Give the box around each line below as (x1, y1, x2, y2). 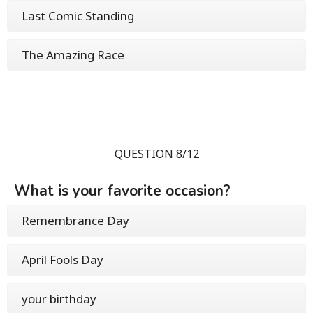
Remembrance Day (22, 212, 129, 229)
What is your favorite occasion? (14, 181, 231, 201)
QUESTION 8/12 (114, 146, 199, 162)
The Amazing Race (22, 47, 124, 64)
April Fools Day (22, 252, 103, 268)
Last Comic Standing (22, 8, 134, 24)
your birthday (22, 291, 96, 307)
